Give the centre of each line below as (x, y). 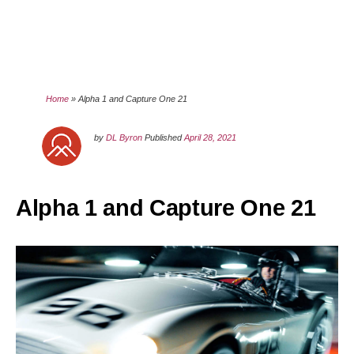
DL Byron (124, 138)
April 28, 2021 (211, 138)
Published (165, 138)
